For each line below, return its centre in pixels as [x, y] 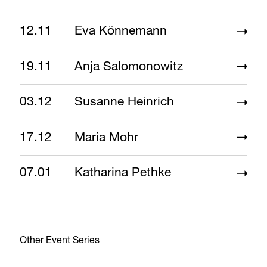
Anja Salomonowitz [128, 67]
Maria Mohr [106, 138]
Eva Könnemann [120, 32]
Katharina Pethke [122, 173]
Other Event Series [60, 240]
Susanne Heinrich [124, 103]
